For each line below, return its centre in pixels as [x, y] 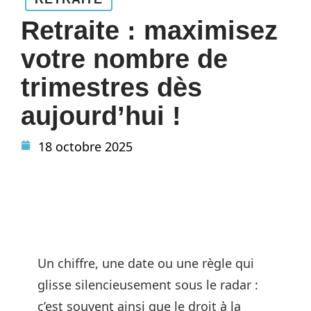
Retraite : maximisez [149, 31]
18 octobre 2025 [85, 146]
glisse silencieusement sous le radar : [148, 285]
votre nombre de [124, 59]
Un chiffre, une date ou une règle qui [146, 263]
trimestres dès [111, 87]
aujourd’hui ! [101, 116]
